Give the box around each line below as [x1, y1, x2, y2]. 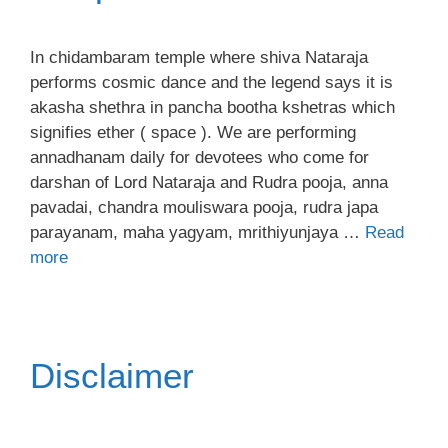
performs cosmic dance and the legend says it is [30, 73, 393, 92]
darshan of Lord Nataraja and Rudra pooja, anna [30, 173, 388, 192]
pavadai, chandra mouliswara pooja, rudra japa [30, 198, 378, 217]
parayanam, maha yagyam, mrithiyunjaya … [30, 223, 365, 242]
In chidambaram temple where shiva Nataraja [30, 48, 368, 67]
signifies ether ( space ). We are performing [30, 123, 356, 142]
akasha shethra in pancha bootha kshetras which [30, 98, 395, 117]
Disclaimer [30, 356, 194, 395]
